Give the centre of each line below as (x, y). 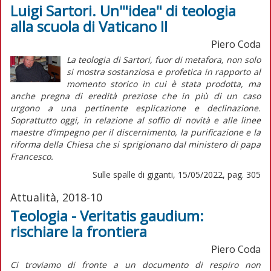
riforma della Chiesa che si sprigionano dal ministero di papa (135, 144)
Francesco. (32, 156)
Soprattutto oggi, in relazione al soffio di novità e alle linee (135, 120)
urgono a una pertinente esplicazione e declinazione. (135, 108)
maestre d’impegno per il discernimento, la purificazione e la (135, 132)
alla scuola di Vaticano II (89, 26)
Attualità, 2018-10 (56, 197)
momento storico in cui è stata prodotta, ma (163, 83)
